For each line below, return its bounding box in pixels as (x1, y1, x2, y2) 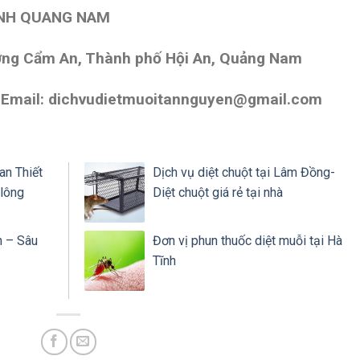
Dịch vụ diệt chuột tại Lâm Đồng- (153, 164, 336, 180)
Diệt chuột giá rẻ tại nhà (153, 184, 284, 200)
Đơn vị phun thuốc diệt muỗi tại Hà (153, 232, 343, 248)
